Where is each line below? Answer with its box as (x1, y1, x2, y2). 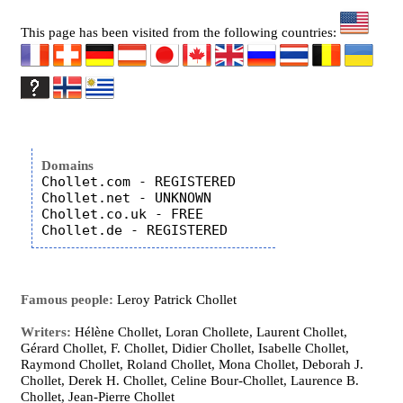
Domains (41, 158, 94, 173)
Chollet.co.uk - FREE (41, 206, 204, 222)
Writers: (21, 325, 72, 339)
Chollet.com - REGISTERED (41, 174, 237, 190)
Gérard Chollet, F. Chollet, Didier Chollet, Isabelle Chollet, (21, 341, 350, 355)
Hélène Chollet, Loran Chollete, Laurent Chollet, (71, 325, 348, 339)
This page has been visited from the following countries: (21, 25, 341, 40)
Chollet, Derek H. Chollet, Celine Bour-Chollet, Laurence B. (21, 373, 360, 388)
